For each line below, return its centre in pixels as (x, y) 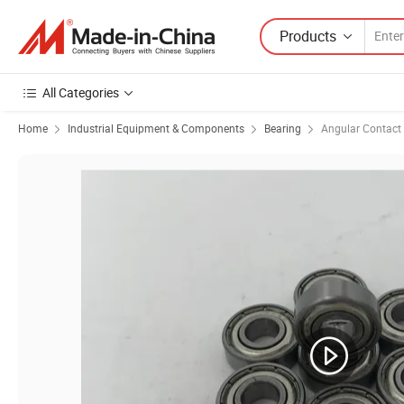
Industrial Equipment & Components (156, 128)
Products (308, 36)
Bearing (283, 128)
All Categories (81, 92)
